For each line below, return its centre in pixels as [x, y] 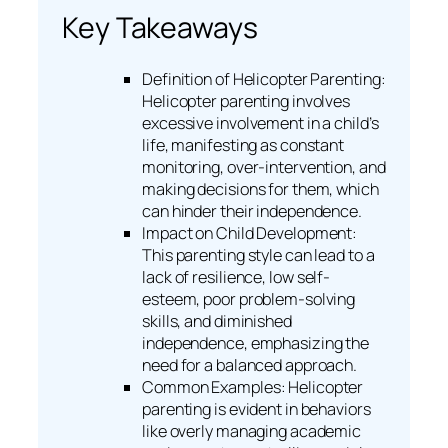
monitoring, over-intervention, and [264, 166]
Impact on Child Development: [250, 232]
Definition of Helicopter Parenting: [264, 78]
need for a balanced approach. [250, 364]
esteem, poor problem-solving [249, 298]
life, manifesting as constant [243, 144]
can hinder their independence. [252, 210]
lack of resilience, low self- [236, 276]
